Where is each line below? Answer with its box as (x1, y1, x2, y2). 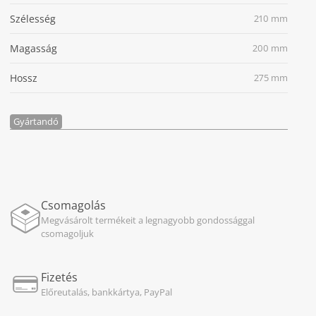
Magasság (9, 42, 57, 55)
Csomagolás (40, 197, 106, 213)
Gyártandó (13, 115, 59, 128)
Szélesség (9, 12, 56, 25)
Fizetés (40, 269, 78, 285)
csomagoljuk (40, 227, 94, 240)
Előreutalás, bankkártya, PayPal (40, 286, 172, 298)
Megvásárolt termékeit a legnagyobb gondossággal (40, 214, 255, 226)
